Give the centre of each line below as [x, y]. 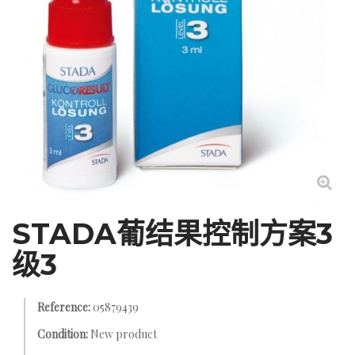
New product [124, 334]
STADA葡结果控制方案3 [172, 234]
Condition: [63, 334]
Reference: [64, 307]
